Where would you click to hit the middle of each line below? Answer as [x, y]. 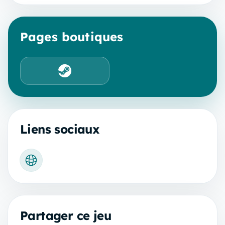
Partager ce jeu [66, 215]
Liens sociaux [60, 129]
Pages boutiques [72, 36]
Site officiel [51, 165]
